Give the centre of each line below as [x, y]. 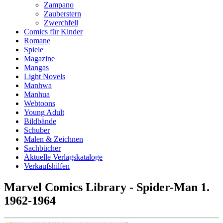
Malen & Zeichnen [54, 139]
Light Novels [45, 76]
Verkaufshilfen [47, 166]
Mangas [36, 67]
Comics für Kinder [53, 32]
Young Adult [44, 112]
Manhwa [38, 85]
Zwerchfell [61, 23]
